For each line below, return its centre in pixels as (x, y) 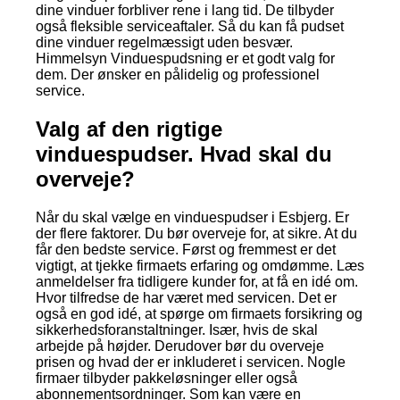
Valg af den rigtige (129, 129)
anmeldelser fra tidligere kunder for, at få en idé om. (197, 282)
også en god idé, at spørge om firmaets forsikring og (199, 314)
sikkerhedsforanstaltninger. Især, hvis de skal (177, 330)
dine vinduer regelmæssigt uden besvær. (164, 43)
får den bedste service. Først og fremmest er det (186, 250)
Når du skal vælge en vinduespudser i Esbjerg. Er (192, 217)
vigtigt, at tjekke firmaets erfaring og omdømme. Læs (200, 266)
